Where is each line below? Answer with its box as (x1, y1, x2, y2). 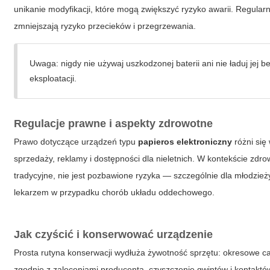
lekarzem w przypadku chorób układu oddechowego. (14, 187, 215, 197)
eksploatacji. (30, 74, 77, 83)
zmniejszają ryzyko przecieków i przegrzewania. (14, 21, 196, 31)
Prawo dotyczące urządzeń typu (14, 137, 139, 146)
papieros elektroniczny (138, 137, 233, 146)
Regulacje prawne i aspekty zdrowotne (14, 118, 213, 130)
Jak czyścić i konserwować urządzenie (14, 228, 213, 240)
